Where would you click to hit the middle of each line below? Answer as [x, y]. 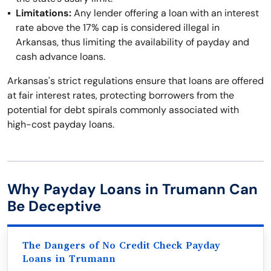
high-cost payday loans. [61, 124]
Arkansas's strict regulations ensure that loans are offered [135, 81]
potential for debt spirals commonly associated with [123, 110]
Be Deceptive [54, 206]
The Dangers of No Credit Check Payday [121, 246]
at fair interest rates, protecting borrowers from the [121, 95]
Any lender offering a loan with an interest [165, 13]
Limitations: [44, 13]
